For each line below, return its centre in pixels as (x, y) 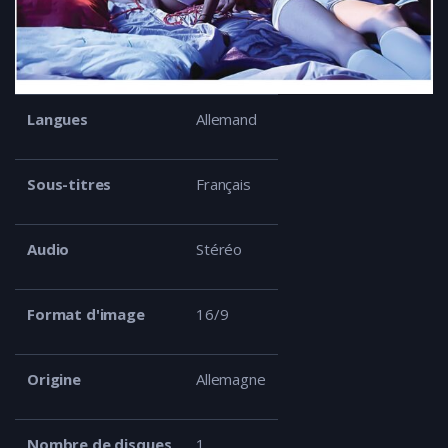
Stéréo (219, 248)
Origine (54, 378)
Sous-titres (69, 183)
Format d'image (86, 313)
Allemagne (231, 378)
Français (223, 183)
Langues (57, 118)
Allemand (226, 118)
